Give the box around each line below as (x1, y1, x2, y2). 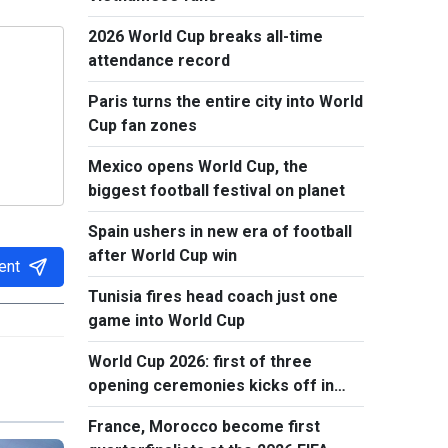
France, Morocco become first (88, 417, 320, 436)
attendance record (88, 51, 230, 70)
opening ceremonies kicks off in (88, 376, 334, 395)
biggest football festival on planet (88, 181, 345, 200)
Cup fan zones (88, 116, 197, 135)
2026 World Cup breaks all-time (88, 27, 323, 46)
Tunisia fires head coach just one (88, 287, 338, 306)
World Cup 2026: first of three (88, 352, 312, 371)
